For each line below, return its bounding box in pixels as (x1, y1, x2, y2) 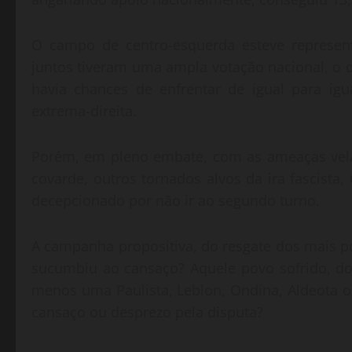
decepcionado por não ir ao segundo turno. (31, 191, 320, 211)
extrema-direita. (31, 101, 137, 121)
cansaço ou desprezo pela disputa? (31, 302, 263, 322)
